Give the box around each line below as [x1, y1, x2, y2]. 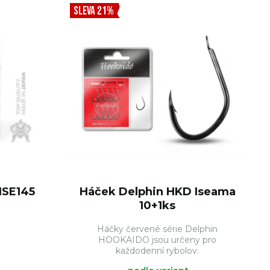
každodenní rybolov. [116, 245, 199, 256]
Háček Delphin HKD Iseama [79, 185, 236, 198]
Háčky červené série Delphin [97, 224, 218, 234]
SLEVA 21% [73, 4, 114, 18]
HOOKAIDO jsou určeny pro [98, 234, 217, 245]
